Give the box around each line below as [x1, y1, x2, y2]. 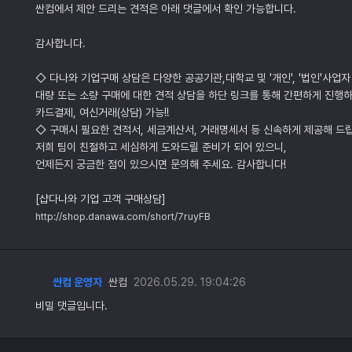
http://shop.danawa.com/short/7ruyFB [35, 211, 211, 222]
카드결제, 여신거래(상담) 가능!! [35, 106, 169, 119]
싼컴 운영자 [53, 276, 102, 288]
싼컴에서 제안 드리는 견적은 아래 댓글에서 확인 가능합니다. [35, 2, 296, 15]
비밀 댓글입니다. [35, 299, 108, 312]
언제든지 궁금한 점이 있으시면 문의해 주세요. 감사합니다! [35, 158, 286, 170]
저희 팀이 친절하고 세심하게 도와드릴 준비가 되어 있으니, [35, 141, 287, 153]
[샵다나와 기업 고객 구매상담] [35, 192, 166, 205]
